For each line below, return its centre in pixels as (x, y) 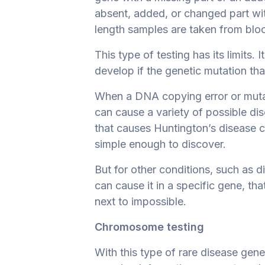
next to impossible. (140, 201)
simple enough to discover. (160, 144)
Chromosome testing (149, 227)
